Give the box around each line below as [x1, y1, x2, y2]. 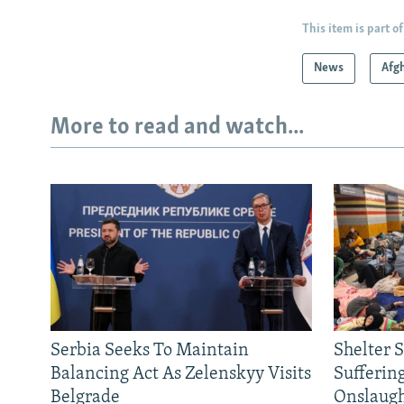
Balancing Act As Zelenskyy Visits [50, 364, 311, 383]
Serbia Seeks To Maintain [50, 341, 249, 360]
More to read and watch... [50, 115, 304, 141]
